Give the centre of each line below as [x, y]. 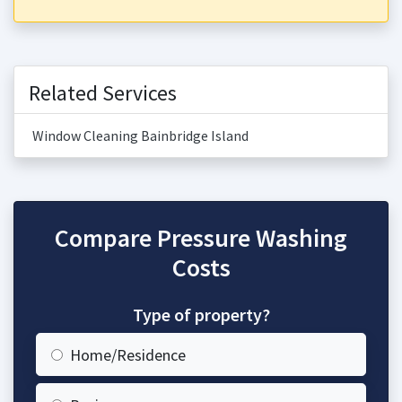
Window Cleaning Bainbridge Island [140, 135]
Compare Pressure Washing [201, 238]
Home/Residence [128, 355]
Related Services [103, 93]
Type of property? [201, 315]
